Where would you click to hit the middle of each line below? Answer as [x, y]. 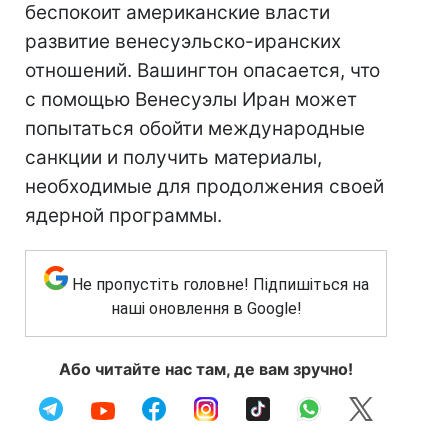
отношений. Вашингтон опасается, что [202, 70]
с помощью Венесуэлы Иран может [191, 99]
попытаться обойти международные [195, 128]
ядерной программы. [123, 215]
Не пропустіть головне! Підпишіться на [220, 284]
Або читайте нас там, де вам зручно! [206, 369]
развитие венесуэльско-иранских [183, 41]
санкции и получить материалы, [173, 157]
